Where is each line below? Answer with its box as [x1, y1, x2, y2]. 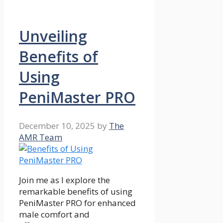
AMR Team [19, 131, 62, 143]
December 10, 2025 [19, 120, 95, 132]
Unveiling [19, 26, 87, 47]
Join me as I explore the [19, 174, 110, 186]
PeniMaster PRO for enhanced [19, 197, 136, 209]
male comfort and [19, 209, 90, 221]
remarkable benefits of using [19, 186, 132, 198]
